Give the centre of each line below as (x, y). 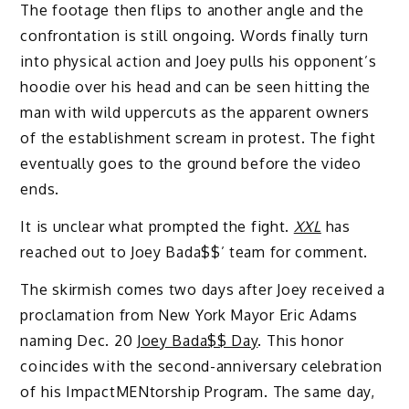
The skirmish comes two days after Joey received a (203, 289)
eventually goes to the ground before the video (191, 164)
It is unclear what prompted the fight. (157, 227)
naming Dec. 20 (79, 340)
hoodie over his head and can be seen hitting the (196, 87)
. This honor (301, 340)
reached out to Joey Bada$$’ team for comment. (194, 252)
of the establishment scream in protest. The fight (198, 138)
